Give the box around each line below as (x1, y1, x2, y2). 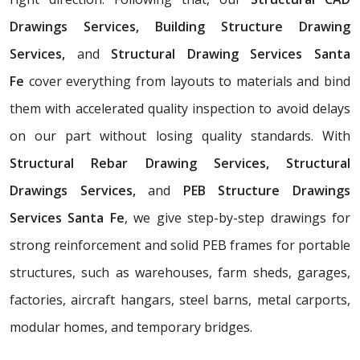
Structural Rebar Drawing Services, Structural (10, 153, 350, 172)
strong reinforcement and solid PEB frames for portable (10, 235, 350, 254)
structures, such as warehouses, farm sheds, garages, (10, 263, 350, 281)
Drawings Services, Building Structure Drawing (10, 17, 350, 35)
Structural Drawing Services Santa (99, 44, 351, 63)
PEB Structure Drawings (170, 181, 351, 199)
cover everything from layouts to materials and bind (24, 72, 350, 90)
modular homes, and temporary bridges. (10, 317, 252, 336)
